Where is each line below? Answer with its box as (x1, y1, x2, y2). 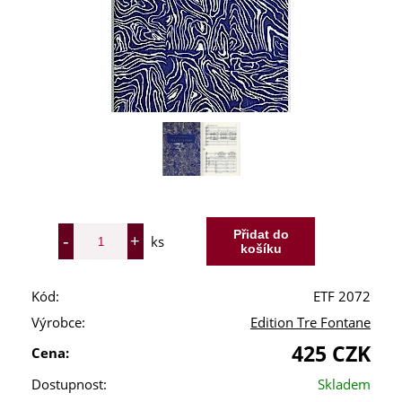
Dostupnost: (31, 375, 107, 395)
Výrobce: (31, 313, 85, 333)
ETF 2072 (313, 287, 371, 307)
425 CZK (292, 339, 371, 369)
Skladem (318, 375, 371, 395)
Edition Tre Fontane (250, 313, 371, 333)
